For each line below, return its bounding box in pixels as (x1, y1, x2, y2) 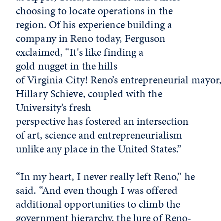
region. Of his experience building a (16, 16, 173, 32)
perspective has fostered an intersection (16, 113, 189, 129)
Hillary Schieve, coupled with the (16, 85, 162, 101)
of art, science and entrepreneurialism (16, 127, 183, 143)
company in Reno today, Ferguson (16, 30, 166, 46)
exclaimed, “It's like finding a (16, 44, 144, 60)
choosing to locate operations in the (16, 2, 173, 18)
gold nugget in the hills (16, 58, 117, 74)
